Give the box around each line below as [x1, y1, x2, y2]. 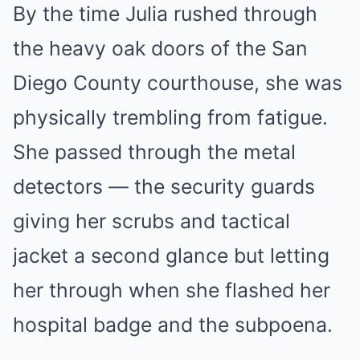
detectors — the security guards [13, 174, 315, 199]
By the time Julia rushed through [13, 2, 317, 27]
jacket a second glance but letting [13, 243, 329, 268]
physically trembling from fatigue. [13, 105, 328, 130]
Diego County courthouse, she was [13, 71, 342, 96]
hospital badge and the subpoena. [13, 313, 333, 337]
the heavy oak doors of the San [13, 36, 308, 61]
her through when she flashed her [13, 278, 330, 303]
